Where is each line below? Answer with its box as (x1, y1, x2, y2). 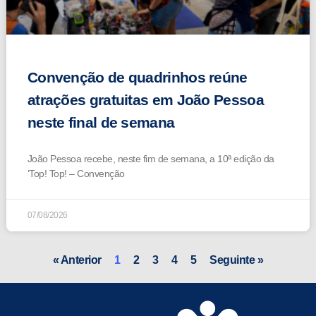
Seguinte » (209, 254, 264, 267)
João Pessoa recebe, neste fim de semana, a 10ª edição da (27, 153, 274, 165)
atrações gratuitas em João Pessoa (27, 92, 264, 109)
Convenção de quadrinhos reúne (27, 69, 248, 86)
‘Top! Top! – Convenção (27, 168, 125, 180)
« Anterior (52, 254, 102, 267)
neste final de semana (27, 114, 175, 131)
